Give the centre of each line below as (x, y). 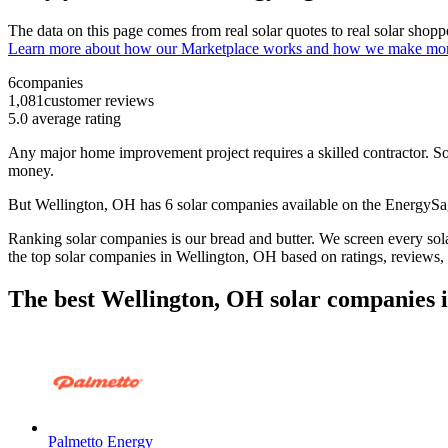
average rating (74, 119)
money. (33, 171)
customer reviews (99, 101)
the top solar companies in (92, 257)
